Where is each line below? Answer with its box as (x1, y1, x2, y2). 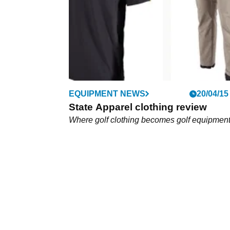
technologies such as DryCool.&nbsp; (69, 3, 206, 12)
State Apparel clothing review (69, 102, 207, 113)
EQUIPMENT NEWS (69, 89, 145, 99)
